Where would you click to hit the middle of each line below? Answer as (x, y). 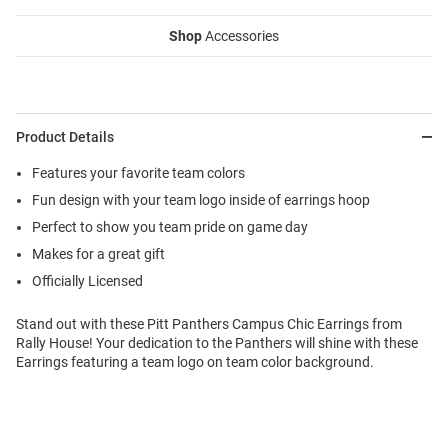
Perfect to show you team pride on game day (170, 227)
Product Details (65, 137)
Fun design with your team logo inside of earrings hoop (201, 200)
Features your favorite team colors (138, 173)
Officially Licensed (87, 281)
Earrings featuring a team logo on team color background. (195, 362)
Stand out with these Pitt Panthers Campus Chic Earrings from (209, 324)
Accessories (240, 36)
